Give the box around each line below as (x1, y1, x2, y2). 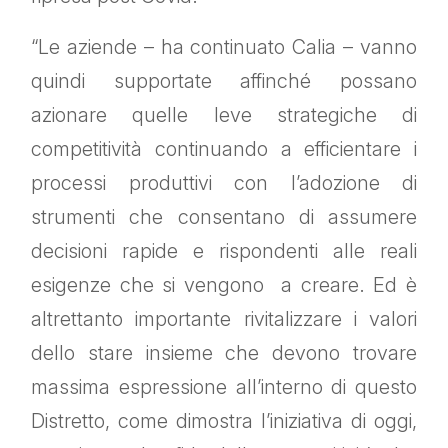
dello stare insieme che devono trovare (31, 341, 417, 366)
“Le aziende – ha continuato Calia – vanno (31, 35, 417, 60)
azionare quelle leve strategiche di (31, 103, 417, 128)
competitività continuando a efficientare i (31, 137, 417, 162)
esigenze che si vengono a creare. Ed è (31, 273, 417, 298)
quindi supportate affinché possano (31, 69, 417, 94)
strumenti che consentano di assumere (31, 205, 417, 230)
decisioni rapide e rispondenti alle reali (31, 239, 417, 264)
